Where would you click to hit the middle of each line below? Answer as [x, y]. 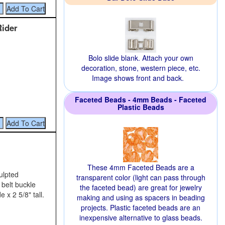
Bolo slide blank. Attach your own [141, 58]
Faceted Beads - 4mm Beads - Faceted [141, 99]
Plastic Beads [141, 107]
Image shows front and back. [138, 78]
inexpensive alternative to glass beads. [141, 217]
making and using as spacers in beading [141, 197]
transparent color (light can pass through [141, 177]
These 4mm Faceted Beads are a [141, 167]
